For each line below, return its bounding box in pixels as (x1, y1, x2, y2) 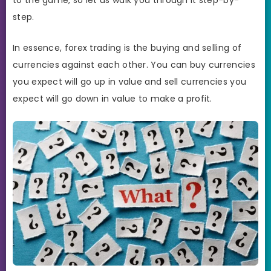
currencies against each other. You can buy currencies (13, 58, 255, 71)
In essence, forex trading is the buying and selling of (13, 41, 242, 54)
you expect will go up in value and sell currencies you (13, 75, 247, 88)
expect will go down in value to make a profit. (13, 92, 212, 105)
